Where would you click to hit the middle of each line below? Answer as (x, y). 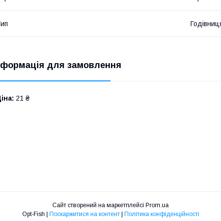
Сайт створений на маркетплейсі (99, 205)
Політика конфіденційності (162, 214)
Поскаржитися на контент (84, 214)
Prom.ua (157, 205)
